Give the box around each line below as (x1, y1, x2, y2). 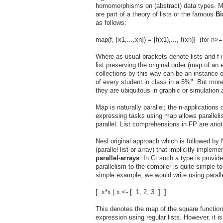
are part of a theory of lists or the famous (96, 10, 216, 18)
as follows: (96, 18, 126, 26)
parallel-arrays (96, 154, 139, 162)
